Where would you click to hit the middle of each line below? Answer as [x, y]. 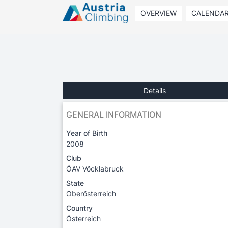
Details [155, 90]
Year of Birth [87, 133]
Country [79, 208]
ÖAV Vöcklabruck [95, 168]
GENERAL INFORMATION [114, 114]
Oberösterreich [91, 193]
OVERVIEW [158, 13]
